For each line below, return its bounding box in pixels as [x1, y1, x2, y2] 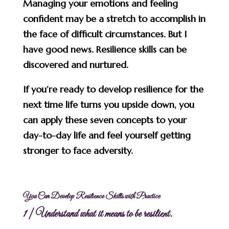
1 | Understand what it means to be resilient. [22, 207, 172, 221]
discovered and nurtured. [22, 58, 128, 71]
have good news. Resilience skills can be [22, 43, 187, 55]
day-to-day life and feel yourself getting [22, 129, 191, 141]
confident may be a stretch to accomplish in [22, 12, 205, 25]
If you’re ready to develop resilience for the [22, 83, 203, 95]
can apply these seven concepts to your [22, 113, 187, 126]
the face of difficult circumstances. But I [22, 28, 187, 40]
